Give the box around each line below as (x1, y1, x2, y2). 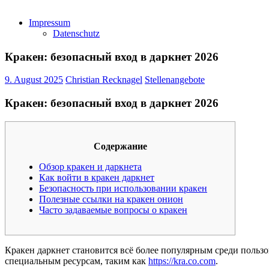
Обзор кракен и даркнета (39, 161, 142, 172)
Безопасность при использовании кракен (39, 183, 207, 193)
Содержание (93, 141, 147, 151)
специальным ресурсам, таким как (5, 255, 148, 266)
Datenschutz (53, 28, 100, 38)
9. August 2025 (5, 74, 63, 85)
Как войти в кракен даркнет (39, 172, 154, 183)
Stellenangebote (145, 74, 205, 85)
